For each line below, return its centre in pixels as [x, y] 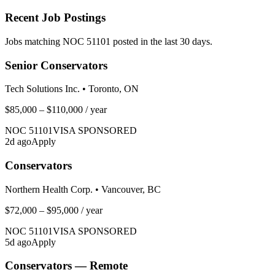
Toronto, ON [114, 89]
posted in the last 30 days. [161, 41]
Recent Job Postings [55, 18]
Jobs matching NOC [46, 41]
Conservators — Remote [66, 266]
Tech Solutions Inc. [42, 89]
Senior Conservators [56, 65]
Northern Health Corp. [49, 189]
